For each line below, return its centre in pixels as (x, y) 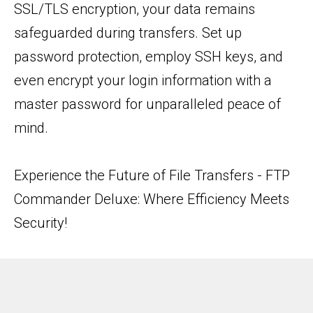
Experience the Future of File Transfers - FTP (152, 175)
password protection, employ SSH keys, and (148, 57)
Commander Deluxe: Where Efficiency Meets (152, 199)
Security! (41, 223)
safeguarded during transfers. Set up (128, 33)
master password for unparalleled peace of (147, 104)
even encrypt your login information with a (143, 80)
